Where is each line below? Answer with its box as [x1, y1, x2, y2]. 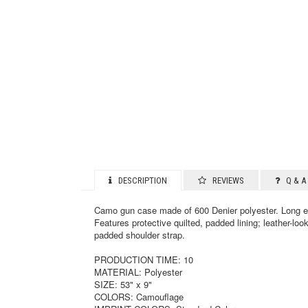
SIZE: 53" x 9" [94, 278, 152, 291]
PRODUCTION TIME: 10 [94, 253, 193, 267]
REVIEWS [206, 175, 244, 186]
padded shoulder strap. [94, 228, 185, 242]
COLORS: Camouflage [94, 290, 184, 304]
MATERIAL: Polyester [94, 265, 182, 279]
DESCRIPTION [112, 175, 167, 186]
